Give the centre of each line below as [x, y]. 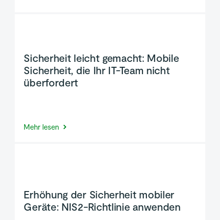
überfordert [51, 82]
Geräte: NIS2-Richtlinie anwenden [102, 206]
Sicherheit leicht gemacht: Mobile [101, 58]
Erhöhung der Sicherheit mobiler [99, 194]
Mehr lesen [41, 126]
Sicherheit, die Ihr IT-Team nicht [97, 70]
